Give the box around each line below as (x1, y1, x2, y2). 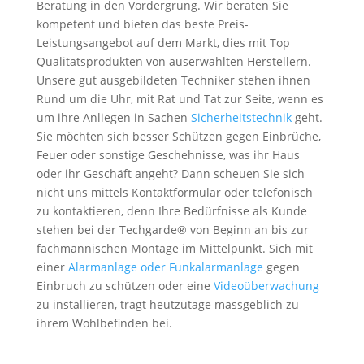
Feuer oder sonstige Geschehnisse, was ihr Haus (36, 147, 300, 162)
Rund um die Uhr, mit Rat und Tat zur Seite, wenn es (36, 91, 323, 106)
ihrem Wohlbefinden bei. (36, 315, 172, 331)
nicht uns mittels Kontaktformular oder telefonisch (36, 184, 313, 200)
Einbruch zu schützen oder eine (36, 278, 214, 293)
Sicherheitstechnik (190, 110, 295, 125)
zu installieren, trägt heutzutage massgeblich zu (36, 297, 299, 312)
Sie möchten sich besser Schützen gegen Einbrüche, (36, 128, 321, 144)
